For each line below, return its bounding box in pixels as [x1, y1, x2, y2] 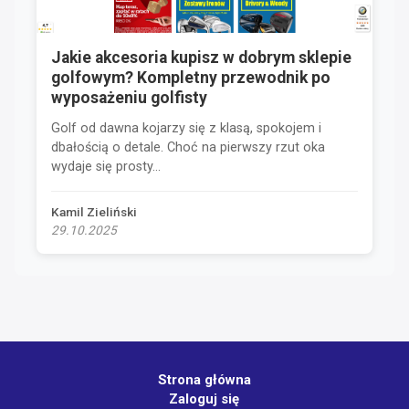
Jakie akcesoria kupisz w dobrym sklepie [51, 47, 351, 67]
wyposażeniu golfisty [51, 88, 207, 107]
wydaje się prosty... [51, 158, 161, 174]
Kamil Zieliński [51, 204, 137, 219]
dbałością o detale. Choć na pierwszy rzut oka [51, 139, 325, 155]
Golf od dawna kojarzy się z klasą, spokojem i [51, 120, 321, 136]
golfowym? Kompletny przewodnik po [51, 68, 330, 87]
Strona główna [157, 372, 251, 388]
